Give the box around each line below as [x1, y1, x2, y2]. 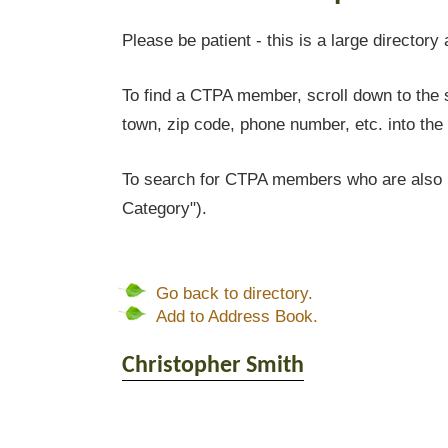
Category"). [122, 199, 207, 218]
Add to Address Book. [156, 307, 318, 326]
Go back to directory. [156, 284, 313, 303]
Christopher [122, 354, 241, 378]
